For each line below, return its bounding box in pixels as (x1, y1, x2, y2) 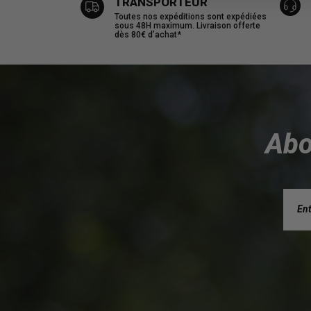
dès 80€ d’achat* (114, 29, 181, 40)
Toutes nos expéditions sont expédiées (114, 11, 267, 22)
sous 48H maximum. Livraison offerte (114, 20, 260, 31)
